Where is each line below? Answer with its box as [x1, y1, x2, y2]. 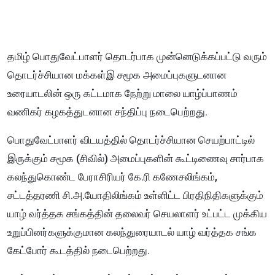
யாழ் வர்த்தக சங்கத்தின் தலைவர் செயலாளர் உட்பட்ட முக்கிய [7, 207, 267, 220]
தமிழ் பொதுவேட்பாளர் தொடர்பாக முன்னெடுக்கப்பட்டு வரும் [7, 50, 267, 63]
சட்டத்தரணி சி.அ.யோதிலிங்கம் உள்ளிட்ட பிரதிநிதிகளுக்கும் [7, 189, 263, 202]
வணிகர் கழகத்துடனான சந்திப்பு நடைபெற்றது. [7, 106, 210, 118]
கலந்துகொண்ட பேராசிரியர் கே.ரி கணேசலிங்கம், [7, 171, 217, 184]
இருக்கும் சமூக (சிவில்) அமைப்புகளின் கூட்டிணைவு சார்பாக [7, 152, 264, 165]
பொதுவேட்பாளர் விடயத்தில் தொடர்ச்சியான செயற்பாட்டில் [7, 134, 255, 147]
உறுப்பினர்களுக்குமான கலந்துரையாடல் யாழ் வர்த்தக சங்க [7, 226, 257, 239]
